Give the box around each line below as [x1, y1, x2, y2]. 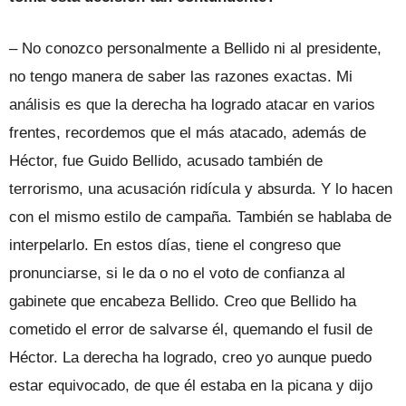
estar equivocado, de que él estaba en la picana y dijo [9, 376, 372, 394]
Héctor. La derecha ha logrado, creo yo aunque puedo [9, 348, 372, 366]
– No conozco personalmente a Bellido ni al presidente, [9, 39, 382, 57]
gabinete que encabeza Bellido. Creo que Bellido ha [9, 292, 356, 310]
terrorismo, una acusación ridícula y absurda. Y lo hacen [9, 179, 392, 198]
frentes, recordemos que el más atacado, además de [9, 123, 366, 141]
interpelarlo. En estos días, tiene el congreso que [9, 236, 341, 254]
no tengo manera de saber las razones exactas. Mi [9, 67, 353, 85]
